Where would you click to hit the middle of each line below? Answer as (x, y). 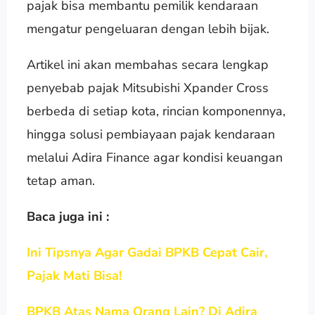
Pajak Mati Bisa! (74, 275)
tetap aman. (60, 180)
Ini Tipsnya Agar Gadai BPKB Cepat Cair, (147, 252)
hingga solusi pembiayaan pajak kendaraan (150, 134)
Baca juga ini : (67, 216)
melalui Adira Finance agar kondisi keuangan (154, 157)
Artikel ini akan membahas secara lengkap (147, 64)
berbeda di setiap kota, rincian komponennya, (156, 111)
